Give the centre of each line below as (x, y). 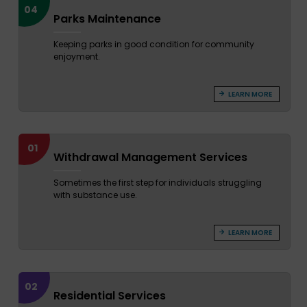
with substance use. (95, 195)
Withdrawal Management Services (150, 158)
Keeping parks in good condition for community (153, 45)
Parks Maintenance (107, 19)
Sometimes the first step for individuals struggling (157, 183)
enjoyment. (76, 57)
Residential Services (109, 296)
